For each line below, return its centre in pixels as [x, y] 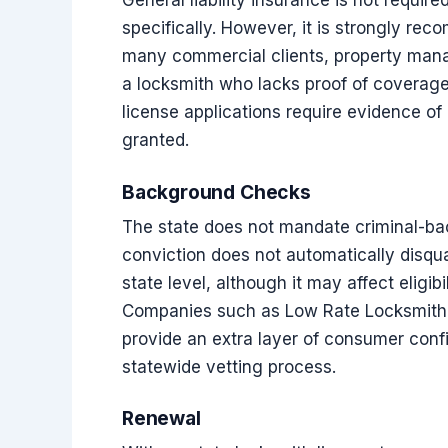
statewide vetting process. [229, 366]
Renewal [161, 418]
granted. [155, 140]
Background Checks [216, 191]
